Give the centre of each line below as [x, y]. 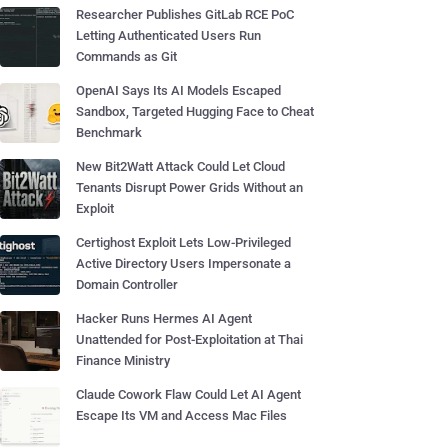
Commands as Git [126, 56]
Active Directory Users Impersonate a [183, 263]
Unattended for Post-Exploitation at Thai [189, 339]
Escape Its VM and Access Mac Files [181, 415]
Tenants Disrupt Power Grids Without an [189, 187]
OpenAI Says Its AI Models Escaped [178, 90]
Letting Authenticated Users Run [168, 35]
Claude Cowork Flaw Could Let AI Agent [188, 394]
